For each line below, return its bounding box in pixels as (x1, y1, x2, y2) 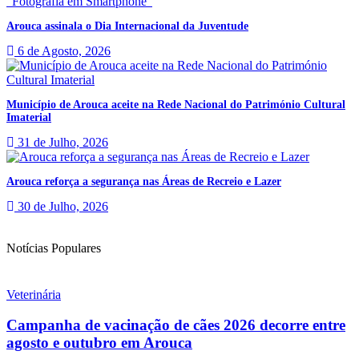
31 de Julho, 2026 (14, 135, 108, 149)
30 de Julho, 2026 (14, 199, 108, 213)
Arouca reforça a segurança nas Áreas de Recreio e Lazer (6, 175, 281, 188)
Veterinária (6, 287, 61, 301)
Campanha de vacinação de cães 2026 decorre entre (6, 317, 345, 334)
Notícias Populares (6, 240, 101, 255)
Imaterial (6, 111, 51, 123)
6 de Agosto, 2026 (14, 43, 111, 58)
